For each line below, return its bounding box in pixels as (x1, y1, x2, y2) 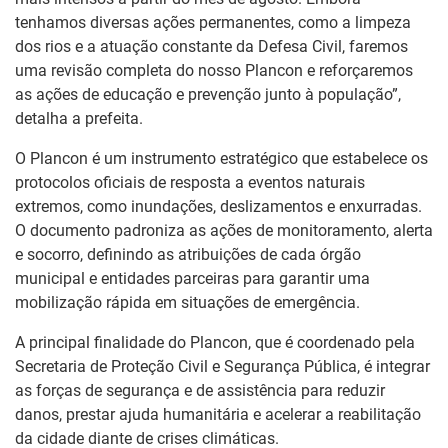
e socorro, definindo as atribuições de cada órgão (15, 244, 361, 264)
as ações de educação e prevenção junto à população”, (15, 84, 401, 104)
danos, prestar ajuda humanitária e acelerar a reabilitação (15, 404, 421, 424)
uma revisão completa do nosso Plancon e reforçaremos (15, 60, 413, 80)
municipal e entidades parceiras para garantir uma (15, 268, 370, 288)
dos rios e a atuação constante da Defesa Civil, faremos (15, 36, 408, 56)
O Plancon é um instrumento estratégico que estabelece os (15, 148, 428, 168)
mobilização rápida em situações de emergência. (15, 292, 360, 312)
